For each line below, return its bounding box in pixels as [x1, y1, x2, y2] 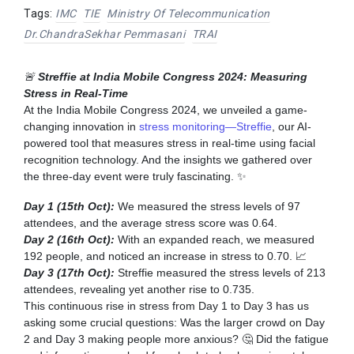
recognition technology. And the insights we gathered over [24, 153, 312, 166]
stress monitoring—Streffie [139, 120, 272, 133]
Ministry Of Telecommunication [107, 7, 270, 20]
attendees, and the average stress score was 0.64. [24, 216, 277, 229]
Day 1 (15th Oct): [24, 199, 115, 213]
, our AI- [272, 120, 311, 133]
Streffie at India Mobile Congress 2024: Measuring [38, 70, 307, 83]
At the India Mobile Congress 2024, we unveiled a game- [24, 104, 307, 116]
